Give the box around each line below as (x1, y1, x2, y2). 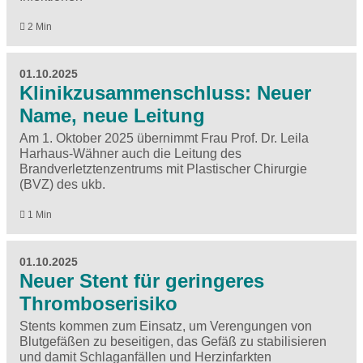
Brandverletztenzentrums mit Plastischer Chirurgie (19, 161, 307, 176)
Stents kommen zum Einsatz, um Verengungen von (19, 319, 312, 334)
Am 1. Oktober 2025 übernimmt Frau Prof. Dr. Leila (19, 130, 309, 145)
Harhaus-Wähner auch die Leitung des (19, 146, 241, 160)
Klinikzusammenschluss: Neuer (19, 81, 311, 104)
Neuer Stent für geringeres (19, 270, 264, 293)
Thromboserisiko (19, 293, 177, 315)
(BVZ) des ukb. (19, 177, 105, 191)
